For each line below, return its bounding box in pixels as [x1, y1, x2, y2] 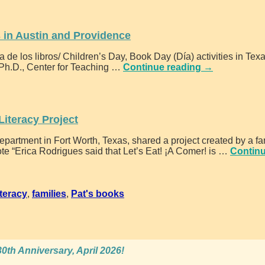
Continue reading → [123, 62, 213, 73]
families [32, 189, 66, 199]
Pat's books [71, 189, 124, 199]
